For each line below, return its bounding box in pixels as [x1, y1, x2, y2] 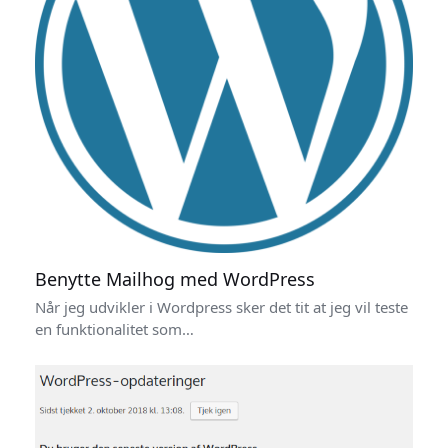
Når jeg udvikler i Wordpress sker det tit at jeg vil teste [34, 297, 408, 318]
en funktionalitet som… [34, 319, 194, 340]
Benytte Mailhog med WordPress [34, 267, 315, 292]
